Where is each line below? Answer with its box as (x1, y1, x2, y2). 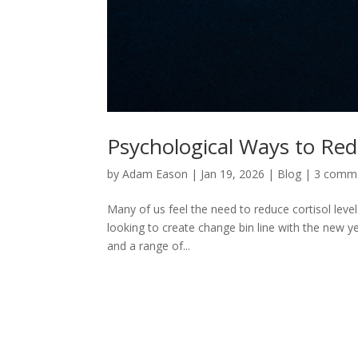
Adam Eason (122, 165, 189, 181)
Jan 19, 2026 (201, 165, 265, 181)
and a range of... (107, 237, 191, 253)
